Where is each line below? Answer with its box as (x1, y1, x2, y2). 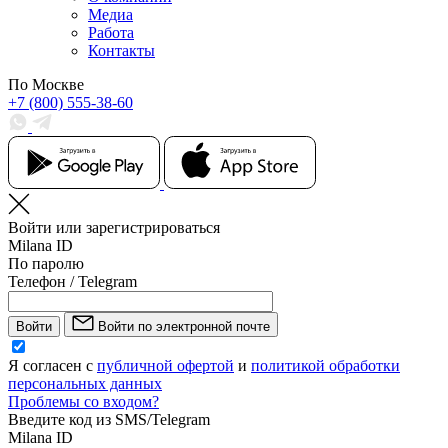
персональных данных (8, 374, 162, 392)
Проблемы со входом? (8, 392, 159, 410)
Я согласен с (8, 356, 97, 374)
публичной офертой (97, 356, 234, 374)
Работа (88, 23, 134, 41)
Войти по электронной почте (98, 318, 270, 334)
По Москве (8, 75, 84, 93)
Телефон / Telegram (8, 272, 137, 290)
